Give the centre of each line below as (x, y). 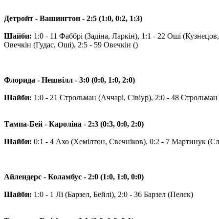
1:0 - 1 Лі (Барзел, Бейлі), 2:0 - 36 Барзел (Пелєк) (112, 194)
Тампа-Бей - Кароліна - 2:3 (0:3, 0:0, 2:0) (74, 124)
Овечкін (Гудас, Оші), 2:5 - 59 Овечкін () (71, 44)
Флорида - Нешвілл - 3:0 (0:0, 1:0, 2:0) (69, 80)
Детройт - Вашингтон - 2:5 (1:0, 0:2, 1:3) (73, 18)
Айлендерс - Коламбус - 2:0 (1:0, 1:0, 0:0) (74, 176)
